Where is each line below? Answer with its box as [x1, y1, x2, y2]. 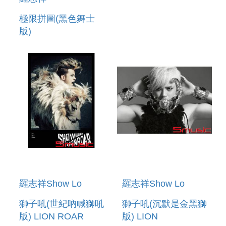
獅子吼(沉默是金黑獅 [122, 198, 207, 209]
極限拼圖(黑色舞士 [19, 14, 95, 24]
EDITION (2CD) [122, 15, 186, 26]
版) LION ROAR [19, 211, 84, 221]
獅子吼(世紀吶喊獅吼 [19, 198, 104, 209]
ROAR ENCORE [122, 3, 190, 13]
